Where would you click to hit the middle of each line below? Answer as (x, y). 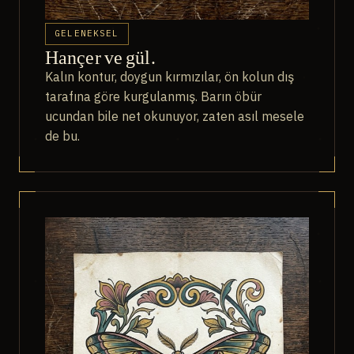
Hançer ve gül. (100, 57)
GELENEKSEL (87, 34)
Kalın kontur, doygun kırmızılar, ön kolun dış (169, 77)
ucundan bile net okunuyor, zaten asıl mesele (175, 117)
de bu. (62, 136)
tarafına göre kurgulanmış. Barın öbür (153, 97)
